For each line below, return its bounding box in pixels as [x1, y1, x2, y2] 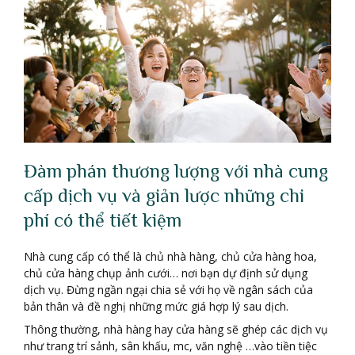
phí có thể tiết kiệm [24, 208, 181, 231]
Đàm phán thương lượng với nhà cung [24, 159, 328, 181]
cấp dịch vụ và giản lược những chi [24, 184, 304, 206]
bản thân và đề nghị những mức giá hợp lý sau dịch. [24, 298, 288, 314]
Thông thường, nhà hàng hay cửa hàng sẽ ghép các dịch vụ [24, 321, 328, 337]
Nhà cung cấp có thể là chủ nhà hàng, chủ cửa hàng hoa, [24, 248, 317, 264]
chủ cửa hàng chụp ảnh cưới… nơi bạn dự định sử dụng [24, 265, 307, 281]
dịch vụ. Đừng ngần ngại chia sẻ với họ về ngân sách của [24, 281, 313, 297]
